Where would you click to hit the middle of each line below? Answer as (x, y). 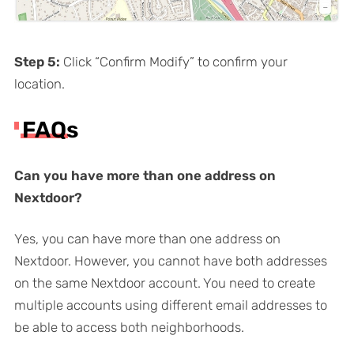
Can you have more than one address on (145, 176)
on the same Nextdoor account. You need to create (164, 283)
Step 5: (37, 62)
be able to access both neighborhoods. (129, 328)
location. (39, 84)
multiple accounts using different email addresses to (170, 305)
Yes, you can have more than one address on (147, 239)
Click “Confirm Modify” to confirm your (173, 62)
